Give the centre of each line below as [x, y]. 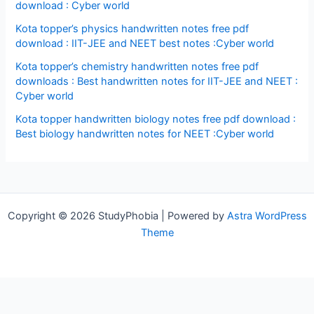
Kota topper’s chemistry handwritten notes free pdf [137, 66]
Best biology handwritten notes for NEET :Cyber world [145, 134]
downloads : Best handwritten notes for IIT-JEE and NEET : [157, 81]
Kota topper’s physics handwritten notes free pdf [132, 28]
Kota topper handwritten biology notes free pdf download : [156, 119]
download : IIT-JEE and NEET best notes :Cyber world [145, 43]
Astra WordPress [267, 216]
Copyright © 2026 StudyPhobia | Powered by [117, 216]
